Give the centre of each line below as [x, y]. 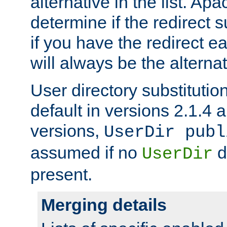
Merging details [104, 205]
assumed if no [86, 153]
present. [61, 175]
